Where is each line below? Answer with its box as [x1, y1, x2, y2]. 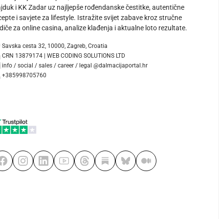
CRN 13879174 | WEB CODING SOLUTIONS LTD [2, 52, 125, 60]
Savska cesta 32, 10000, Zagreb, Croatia [2, 43, 108, 50]
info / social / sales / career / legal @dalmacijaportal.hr [2, 62, 148, 69]
